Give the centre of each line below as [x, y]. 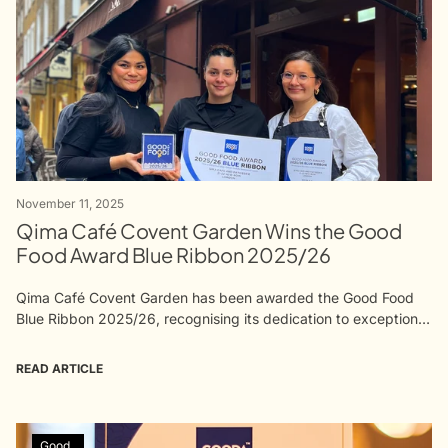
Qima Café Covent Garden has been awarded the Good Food [215, 297]
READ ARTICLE [59, 368]
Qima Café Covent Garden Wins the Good [209, 230]
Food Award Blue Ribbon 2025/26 [173, 254]
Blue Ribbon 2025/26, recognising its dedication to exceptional [222, 318]
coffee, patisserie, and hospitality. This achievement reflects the [224, 339]
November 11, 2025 [70, 203]
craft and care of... [76, 360]
